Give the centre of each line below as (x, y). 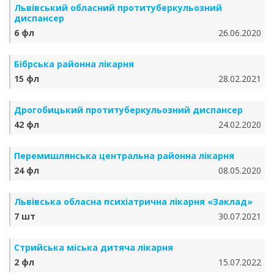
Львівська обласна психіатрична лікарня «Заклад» (133, 202)
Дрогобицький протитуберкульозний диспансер (128, 110)
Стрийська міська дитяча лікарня (94, 247)
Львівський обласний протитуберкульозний (118, 8)
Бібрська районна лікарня (74, 64)
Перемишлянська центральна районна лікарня (124, 156)
